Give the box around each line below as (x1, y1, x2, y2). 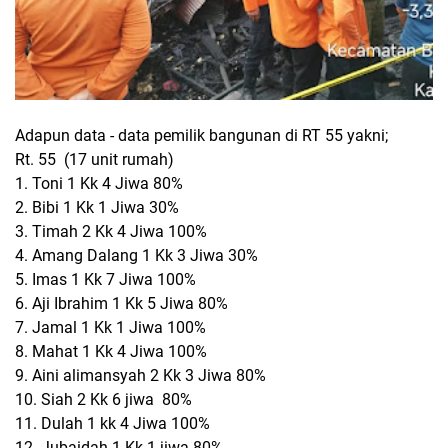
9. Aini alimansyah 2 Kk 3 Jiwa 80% (15, 366, 266, 385)
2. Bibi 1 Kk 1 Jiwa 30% (15, 198, 179, 217)
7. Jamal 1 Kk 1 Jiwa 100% (15, 318, 206, 337)
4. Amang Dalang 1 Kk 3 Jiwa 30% (15, 246, 258, 265)
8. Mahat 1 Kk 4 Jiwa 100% (15, 342, 207, 361)
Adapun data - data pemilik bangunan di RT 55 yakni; (15, 126, 388, 145)
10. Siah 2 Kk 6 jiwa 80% (15, 390, 192, 409)
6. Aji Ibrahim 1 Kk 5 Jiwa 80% (15, 294, 228, 313)
